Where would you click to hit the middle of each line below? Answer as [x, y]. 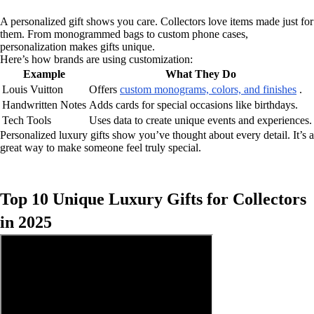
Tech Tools [27, 120]
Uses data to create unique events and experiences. [200, 120]
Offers [104, 89]
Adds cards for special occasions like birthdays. [193, 104]
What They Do [200, 74]
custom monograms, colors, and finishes [208, 89]
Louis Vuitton [33, 89]
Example [44, 74]
